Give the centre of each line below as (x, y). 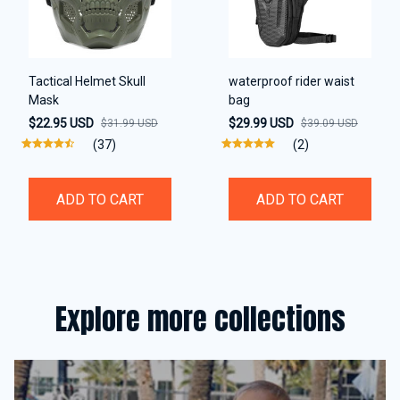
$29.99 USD (261, 123)
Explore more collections (200, 319)
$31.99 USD (129, 123)
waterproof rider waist (292, 81)
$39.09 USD (329, 123)
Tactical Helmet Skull (87, 81)
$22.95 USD (61, 123)
